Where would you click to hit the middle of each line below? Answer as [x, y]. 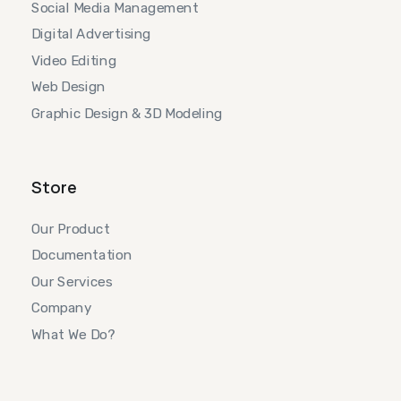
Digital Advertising [91, 34]
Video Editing [74, 60]
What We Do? [73, 334]
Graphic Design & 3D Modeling [127, 113]
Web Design [68, 87]
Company [62, 307]
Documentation [82, 256]
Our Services [72, 282]
